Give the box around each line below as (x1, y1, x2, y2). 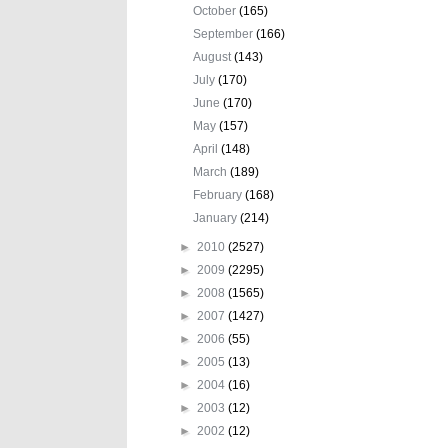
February (193, 187, 246, 202)
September (193, 26, 257, 41)
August (193, 49, 235, 64)
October (193, 3, 240, 18)
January (193, 210, 241, 225)
